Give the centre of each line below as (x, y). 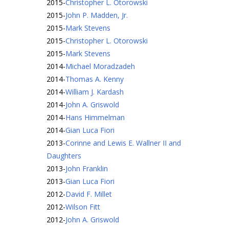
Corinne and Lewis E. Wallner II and (123, 143)
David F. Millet (89, 194)
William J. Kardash (95, 92)
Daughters (64, 156)
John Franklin (87, 168)
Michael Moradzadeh (100, 66)
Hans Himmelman (95, 117)
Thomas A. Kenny (95, 79)
